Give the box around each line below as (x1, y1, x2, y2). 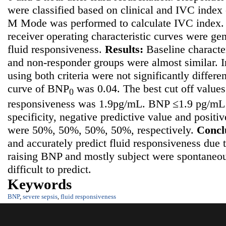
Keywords (8, 176, 72, 193)
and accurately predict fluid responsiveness (8, 137, 201, 150)
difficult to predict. (8, 163, 91, 176)
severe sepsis (23, 193, 58, 201)
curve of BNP (8, 82, 69, 95)
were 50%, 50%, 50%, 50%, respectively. (8, 124, 197, 137)
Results (105, 43, 140, 56)
